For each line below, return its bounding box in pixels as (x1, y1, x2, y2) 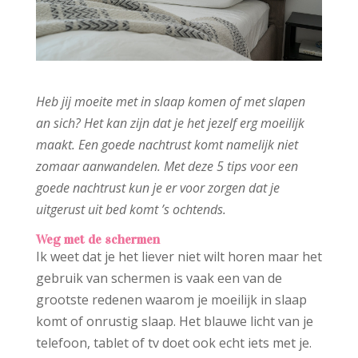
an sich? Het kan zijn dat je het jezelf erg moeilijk (35, 113, 304, 132)
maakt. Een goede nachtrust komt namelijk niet (35, 135, 298, 153)
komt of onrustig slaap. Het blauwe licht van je (35, 312, 313, 330)
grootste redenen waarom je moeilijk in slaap (35, 290, 307, 308)
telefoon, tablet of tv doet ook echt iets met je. (35, 333, 312, 352)
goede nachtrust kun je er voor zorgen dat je (35, 178, 280, 197)
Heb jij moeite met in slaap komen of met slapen (35, 92, 305, 110)
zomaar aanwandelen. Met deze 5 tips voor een (35, 157, 298, 175)
